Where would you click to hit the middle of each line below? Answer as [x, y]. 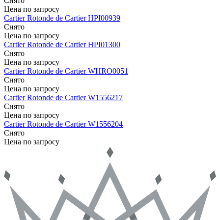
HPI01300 [104, 45]
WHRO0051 [108, 71]
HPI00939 [104, 18]
